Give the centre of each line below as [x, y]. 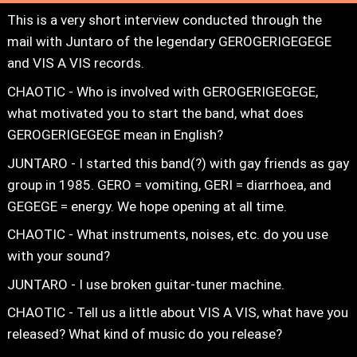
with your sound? [58, 256]
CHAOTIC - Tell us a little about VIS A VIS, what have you [177, 313]
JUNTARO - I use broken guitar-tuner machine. [145, 284]
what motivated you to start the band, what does [155, 114]
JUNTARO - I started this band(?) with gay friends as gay [178, 163]
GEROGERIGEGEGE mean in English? [115, 135]
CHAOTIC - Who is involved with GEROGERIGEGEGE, [162, 92]
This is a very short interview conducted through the [164, 20]
